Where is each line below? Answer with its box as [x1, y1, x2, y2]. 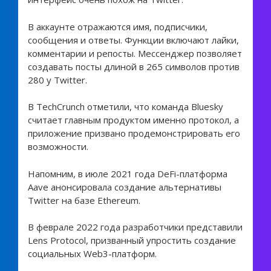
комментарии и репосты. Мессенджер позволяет [27, 47, 242, 59]
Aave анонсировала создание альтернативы [27, 180, 221, 193]
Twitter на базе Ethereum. [27, 194, 140, 206]
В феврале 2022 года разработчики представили [27, 221, 243, 233]
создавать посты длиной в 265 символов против [27, 60, 240, 73]
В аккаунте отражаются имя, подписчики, [27, 20, 207, 33]
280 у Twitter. [27, 73, 87, 86]
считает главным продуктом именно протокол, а [27, 114, 239, 126]
